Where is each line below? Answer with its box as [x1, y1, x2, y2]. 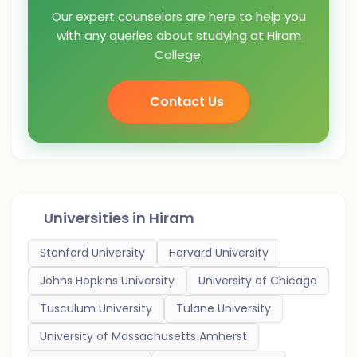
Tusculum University [40, 300, 152, 316]
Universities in [44, 208, 149, 228]
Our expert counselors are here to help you [51, 8, 306, 25]
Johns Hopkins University [40, 273, 175, 288]
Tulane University [176, 300, 271, 316]
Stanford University [40, 245, 145, 261]
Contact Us [149, 92, 224, 111]
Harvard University [169, 245, 269, 261]
